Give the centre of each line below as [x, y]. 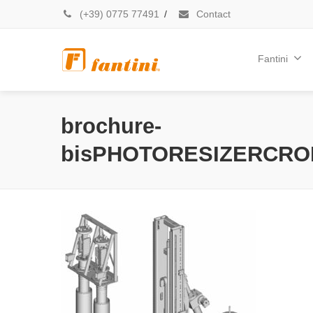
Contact [212, 14]
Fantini [273, 58]
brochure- [111, 126]
